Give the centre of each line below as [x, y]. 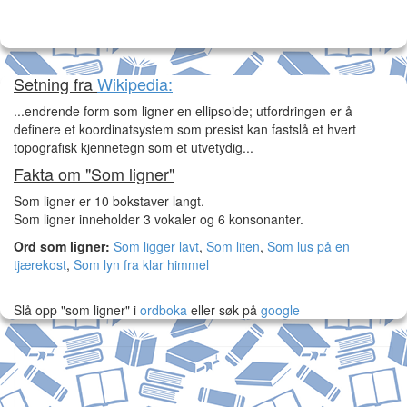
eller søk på [224, 310]
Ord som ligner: [62, 246]
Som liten [233, 246]
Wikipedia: [135, 84]
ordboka [162, 310]
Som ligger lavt [156, 246]
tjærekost [40, 264]
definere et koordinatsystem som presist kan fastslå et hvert [185, 129]
